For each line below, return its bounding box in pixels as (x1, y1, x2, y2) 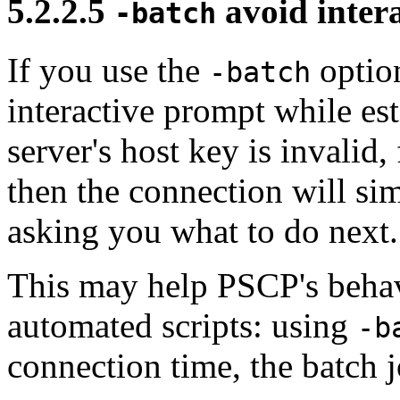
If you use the (7, 51, 209, 90)
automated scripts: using (7, 306, 357, 346)
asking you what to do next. (7, 212, 398, 251)
